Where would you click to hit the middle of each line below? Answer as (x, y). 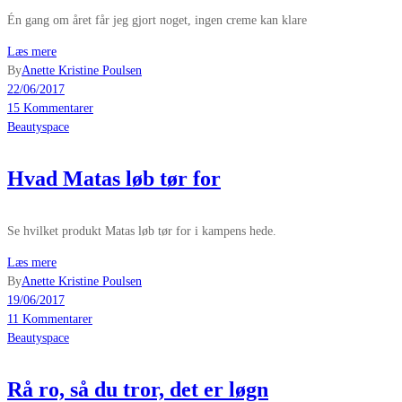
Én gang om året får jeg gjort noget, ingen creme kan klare (157, 20)
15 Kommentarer (50, 108)
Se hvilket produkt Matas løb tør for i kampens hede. (142, 231)
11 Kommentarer (50, 319)
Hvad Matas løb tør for (114, 178)
